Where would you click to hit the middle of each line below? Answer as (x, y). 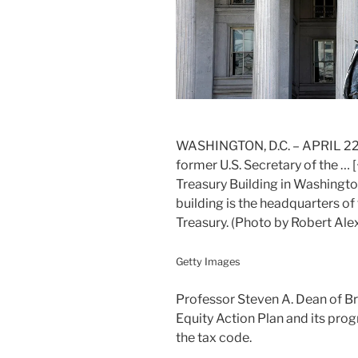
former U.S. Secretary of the (258, 165)
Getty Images (208, 261)
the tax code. (214, 337)
